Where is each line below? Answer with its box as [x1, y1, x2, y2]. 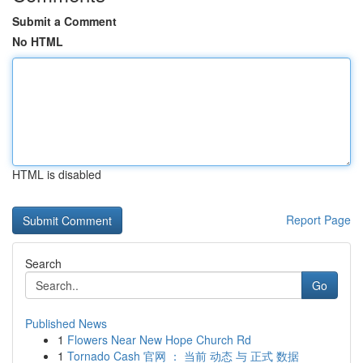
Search [25, 255, 62, 271]
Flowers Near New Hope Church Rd [67, 331, 251, 348]
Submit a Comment [12, 13, 117, 29]
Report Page [286, 211, 351, 228]
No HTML [12, 33, 63, 49]
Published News [25, 315, 107, 331]
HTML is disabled [12, 166, 101, 182]
